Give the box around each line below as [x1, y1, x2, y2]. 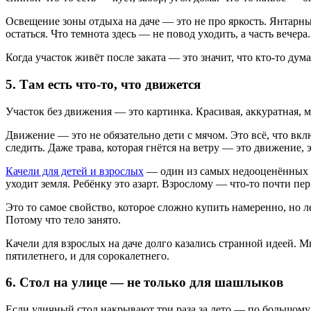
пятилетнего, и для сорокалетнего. [6, 249, 169, 262]
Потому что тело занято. [6, 213, 121, 226]
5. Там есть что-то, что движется [6, 76, 201, 92]
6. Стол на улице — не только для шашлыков [6, 275, 283, 290]
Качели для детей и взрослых [6, 165, 144, 177]
